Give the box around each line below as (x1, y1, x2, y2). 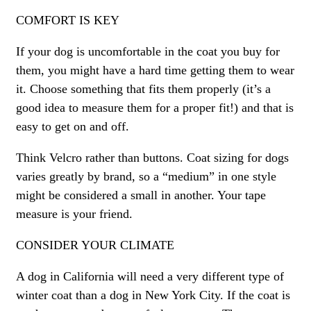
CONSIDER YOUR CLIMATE (16, 238, 174, 253)
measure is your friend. (16, 207, 133, 221)
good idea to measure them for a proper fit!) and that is (16, 101, 294, 115)
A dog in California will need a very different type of (16, 269, 284, 284)
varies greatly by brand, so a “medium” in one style (16, 169, 276, 184)
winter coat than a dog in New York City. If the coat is (16, 288, 290, 303)
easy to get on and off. (16, 119, 129, 134)
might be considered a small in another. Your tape (16, 188, 266, 203)
